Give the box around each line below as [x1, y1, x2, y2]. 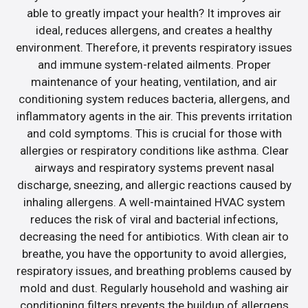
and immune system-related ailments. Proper [37, 58, 271, 72]
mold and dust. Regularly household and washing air [19, 281, 289, 296]
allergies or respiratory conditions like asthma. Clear [19, 144, 289, 158]
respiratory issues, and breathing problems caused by [16, 264, 291, 278]
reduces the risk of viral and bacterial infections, [30, 212, 278, 227]
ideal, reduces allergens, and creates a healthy [36, 23, 272, 38]
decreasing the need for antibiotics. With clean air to [19, 230, 289, 244]
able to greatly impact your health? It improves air [27, 6, 281, 21]
